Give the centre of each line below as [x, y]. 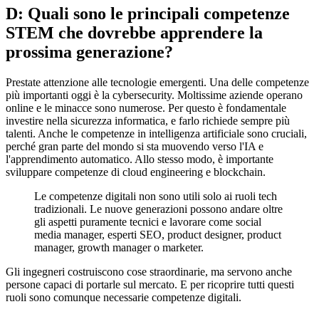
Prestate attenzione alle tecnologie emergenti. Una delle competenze [157, 82]
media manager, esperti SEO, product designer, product [158, 234]
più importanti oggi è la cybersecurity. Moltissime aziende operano [154, 95]
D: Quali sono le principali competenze [148, 13]
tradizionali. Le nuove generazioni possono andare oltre [158, 209]
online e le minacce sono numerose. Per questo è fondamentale [146, 108]
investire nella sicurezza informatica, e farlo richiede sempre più [148, 120]
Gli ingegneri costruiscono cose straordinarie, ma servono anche [149, 271]
